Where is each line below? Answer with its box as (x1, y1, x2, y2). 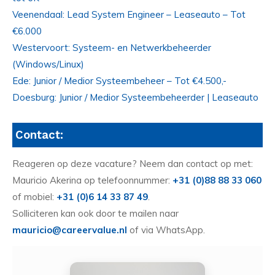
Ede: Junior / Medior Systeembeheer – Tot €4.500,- (12, 75, 227, 87)
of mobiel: (12, 191, 56, 203)
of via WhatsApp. (127, 224, 205, 236)
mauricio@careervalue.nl (12, 224, 127, 236)
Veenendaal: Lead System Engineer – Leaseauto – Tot (12, 9, 246, 21)
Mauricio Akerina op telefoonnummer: (12, 174, 172, 187)
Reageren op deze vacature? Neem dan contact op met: (12, 158, 253, 170)
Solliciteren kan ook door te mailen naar (12, 207, 179, 220)
